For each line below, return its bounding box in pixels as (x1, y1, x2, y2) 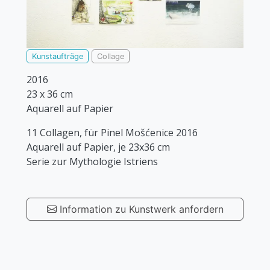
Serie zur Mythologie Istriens (27, 155, 158, 169)
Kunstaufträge (32, 52, 83, 61)
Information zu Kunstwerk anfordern (56, 203, 224, 216)
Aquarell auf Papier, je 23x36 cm (27, 140, 170, 154)
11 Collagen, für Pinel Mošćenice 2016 (27, 126, 198, 140)
